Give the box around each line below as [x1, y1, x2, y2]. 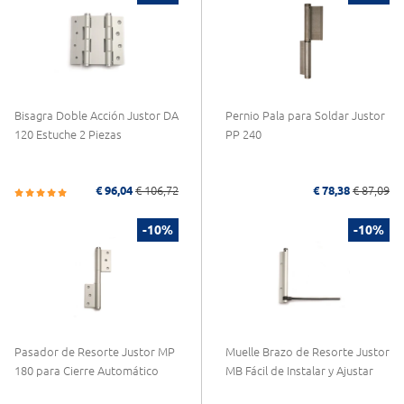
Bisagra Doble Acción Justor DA [14, 108, 179, 122]
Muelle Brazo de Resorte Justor [225, 344, 390, 358]
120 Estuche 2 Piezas [14, 127, 122, 141]
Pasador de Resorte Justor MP [14, 344, 175, 358]
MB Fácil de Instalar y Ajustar [225, 363, 373, 377]
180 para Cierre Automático [14, 363, 159, 377]
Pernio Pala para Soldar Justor [225, 108, 385, 122]
